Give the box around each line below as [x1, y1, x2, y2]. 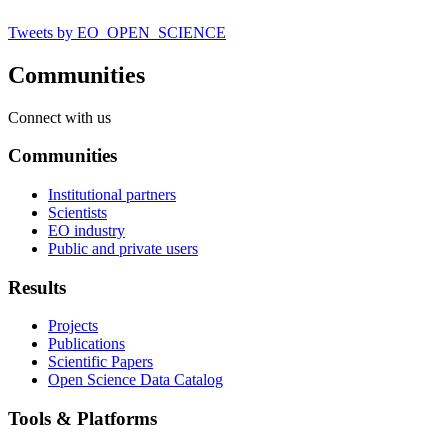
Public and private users [48, 239, 198, 257]
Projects [48, 317, 98, 335]
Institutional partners [48, 185, 176, 203]
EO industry [48, 221, 125, 239]
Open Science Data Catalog [48, 371, 223, 389]
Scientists [48, 203, 107, 221]
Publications [48, 335, 125, 353]
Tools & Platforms [8, 408, 157, 430]
